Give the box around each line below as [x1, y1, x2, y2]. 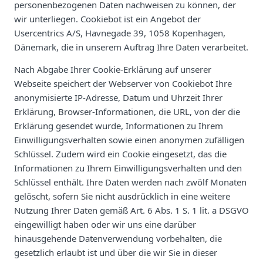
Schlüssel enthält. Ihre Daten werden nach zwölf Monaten [14, 176, 247, 188]
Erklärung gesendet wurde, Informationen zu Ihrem [14, 119, 223, 131]
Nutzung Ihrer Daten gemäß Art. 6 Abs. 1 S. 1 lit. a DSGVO [14, 204, 249, 216]
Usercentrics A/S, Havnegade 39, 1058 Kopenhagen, [14, 26, 225, 39]
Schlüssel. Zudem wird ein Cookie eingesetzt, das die [14, 147, 227, 160]
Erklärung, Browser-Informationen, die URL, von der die [14, 105, 240, 117]
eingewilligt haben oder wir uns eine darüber [14, 218, 196, 230]
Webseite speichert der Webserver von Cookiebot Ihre [14, 77, 232, 89]
